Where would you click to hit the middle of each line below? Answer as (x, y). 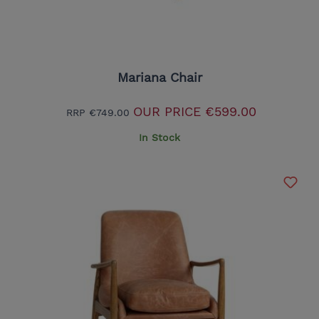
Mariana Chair (159, 77)
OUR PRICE (167, 111)
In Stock (159, 137)
